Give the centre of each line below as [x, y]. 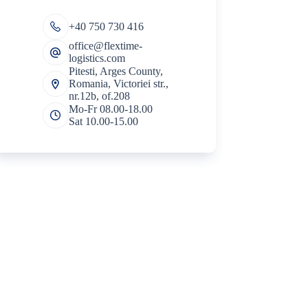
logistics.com [97, 58]
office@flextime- [105, 46]
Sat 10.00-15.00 [103, 121]
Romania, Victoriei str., [118, 84]
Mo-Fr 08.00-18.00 [110, 109]
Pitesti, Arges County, [115, 71]
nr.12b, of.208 [99, 96]
